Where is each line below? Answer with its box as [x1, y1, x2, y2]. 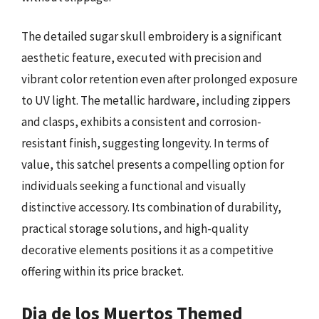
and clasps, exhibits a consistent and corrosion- [21, 114, 261, 130]
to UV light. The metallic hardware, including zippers [21, 93, 291, 108]
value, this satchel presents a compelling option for [21, 157, 284, 172]
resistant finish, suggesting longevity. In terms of [21, 135, 269, 151]
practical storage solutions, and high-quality [21, 221, 249, 236]
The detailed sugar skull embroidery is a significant [21, 28, 282, 44]
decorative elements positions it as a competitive [21, 242, 273, 258]
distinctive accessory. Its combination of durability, [21, 199, 281, 215]
